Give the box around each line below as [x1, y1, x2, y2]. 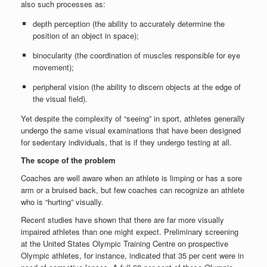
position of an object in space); [32, 30, 139, 41]
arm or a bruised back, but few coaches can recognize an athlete [21, 184, 244, 195]
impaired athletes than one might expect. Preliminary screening [21, 226, 238, 237]
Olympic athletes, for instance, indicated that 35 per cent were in [21, 250, 244, 261]
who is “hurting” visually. [21, 196, 104, 207]
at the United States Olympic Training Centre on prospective [21, 238, 228, 249]
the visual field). [32, 93, 88, 104]
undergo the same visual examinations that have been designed [21, 125, 241, 136]
